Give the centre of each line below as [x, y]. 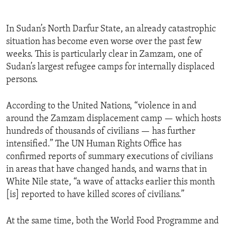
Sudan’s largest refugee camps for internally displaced [110, 67]
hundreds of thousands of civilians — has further [101, 132]
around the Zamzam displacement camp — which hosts [113, 119]
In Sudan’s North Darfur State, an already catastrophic [111, 29]
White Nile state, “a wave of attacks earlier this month [110, 182]
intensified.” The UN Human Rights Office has [94, 144]
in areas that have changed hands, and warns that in [106, 170]
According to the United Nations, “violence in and [101, 106]
